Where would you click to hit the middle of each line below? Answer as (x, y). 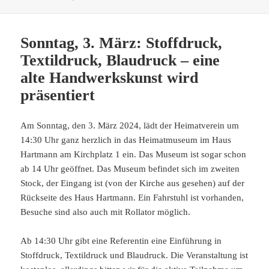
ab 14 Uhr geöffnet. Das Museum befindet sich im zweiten (130, 168)
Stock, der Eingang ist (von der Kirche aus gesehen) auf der (133, 183)
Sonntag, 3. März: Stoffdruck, (122, 43)
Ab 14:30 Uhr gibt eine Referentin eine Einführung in (121, 240)
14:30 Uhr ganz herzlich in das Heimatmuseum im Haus (126, 140)
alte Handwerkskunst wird (110, 77)
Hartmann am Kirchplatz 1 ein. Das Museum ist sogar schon (134, 154)
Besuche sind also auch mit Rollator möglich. (106, 212)
